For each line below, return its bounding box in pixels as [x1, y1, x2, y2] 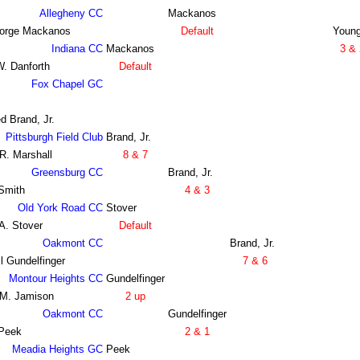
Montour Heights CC [8, 272, 103, 285]
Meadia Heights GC [11, 343, 103, 356]
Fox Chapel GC [31, 78, 103, 91]
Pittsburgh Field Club [5, 131, 103, 144]
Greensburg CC [31, 166, 103, 179]
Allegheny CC [39, 7, 103, 20]
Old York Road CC [17, 202, 103, 215]
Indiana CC [51, 43, 103, 55]
